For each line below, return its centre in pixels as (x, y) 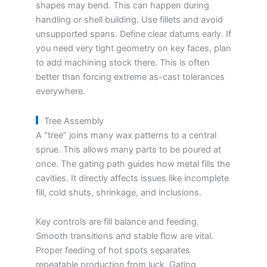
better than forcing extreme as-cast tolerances (130, 77)
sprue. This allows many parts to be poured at (128, 149)
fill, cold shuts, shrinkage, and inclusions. (119, 192)
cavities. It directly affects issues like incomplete (132, 178)
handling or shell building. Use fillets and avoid (129, 20)
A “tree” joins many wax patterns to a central (126, 135)
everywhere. (60, 91)
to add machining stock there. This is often (123, 63)
